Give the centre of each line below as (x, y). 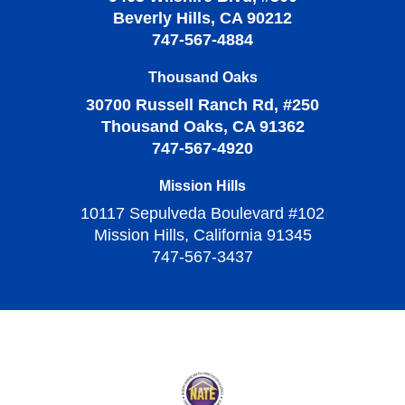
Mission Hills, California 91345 (202, 235)
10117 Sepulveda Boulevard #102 (202, 213)
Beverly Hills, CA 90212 (202, 18)
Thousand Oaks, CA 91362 (202, 127)
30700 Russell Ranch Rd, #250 (202, 105)
